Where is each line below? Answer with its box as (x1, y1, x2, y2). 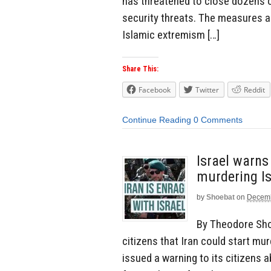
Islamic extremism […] (122, 27, 220, 42)
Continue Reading (122, 115, 191, 125)
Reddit (244, 85, 265, 96)
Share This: (122, 65, 158, 74)
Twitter (195, 85, 219, 96)
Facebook (139, 85, 171, 96)
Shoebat (206, 192, 235, 201)
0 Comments (194, 115, 243, 125)
